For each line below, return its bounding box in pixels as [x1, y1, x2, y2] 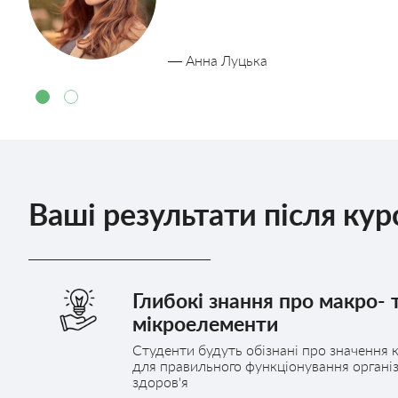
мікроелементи [131, 310, 278, 336]
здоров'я [131, 372, 188, 390]
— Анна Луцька [167, 51, 267, 68]
